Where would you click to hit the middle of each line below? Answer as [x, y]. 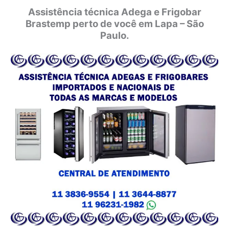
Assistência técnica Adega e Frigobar [114, 12]
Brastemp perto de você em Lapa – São [114, 24]
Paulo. [114, 35]
